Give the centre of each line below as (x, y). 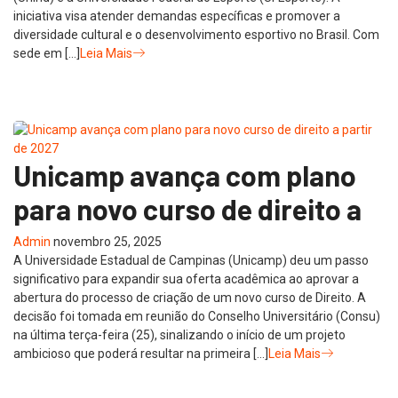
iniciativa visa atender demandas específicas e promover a (177, 16)
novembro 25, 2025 (107, 241)
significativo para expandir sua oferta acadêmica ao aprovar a (186, 279)
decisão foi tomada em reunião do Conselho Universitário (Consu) (197, 316)
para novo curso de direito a (187, 208)
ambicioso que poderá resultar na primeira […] (141, 353)
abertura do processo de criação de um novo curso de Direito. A (190, 297)
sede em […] (47, 53)
